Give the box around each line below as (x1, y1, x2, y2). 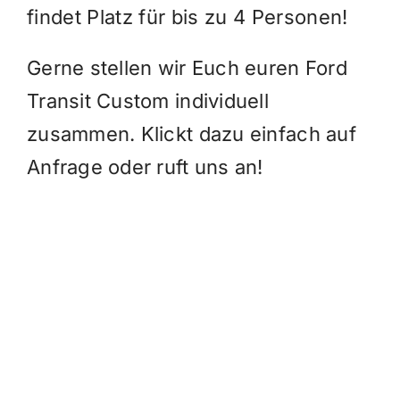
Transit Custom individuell (26, 89, 270, 113)
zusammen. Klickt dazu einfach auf (26, 122, 356, 146)
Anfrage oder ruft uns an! (26, 155, 263, 179)
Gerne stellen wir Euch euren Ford (26, 56, 347, 80)
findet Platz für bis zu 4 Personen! (26, 5, 348, 29)
